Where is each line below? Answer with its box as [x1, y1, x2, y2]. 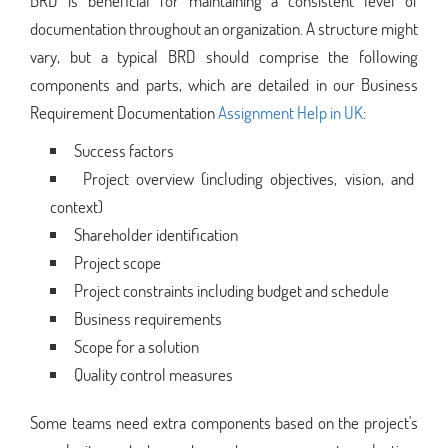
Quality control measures [74, 362, 233, 386]
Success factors [74, 138, 174, 162]
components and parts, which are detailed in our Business [30, 72, 418, 96]
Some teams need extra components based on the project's [30, 410, 418, 434]
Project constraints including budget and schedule [74, 278, 389, 302]
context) [50, 194, 103, 218]
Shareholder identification [74, 222, 238, 246]
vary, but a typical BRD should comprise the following [30, 44, 418, 68]
